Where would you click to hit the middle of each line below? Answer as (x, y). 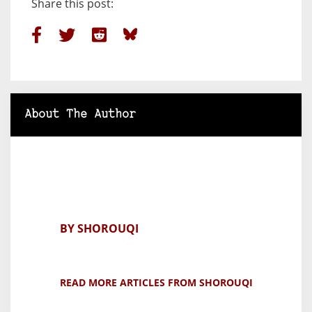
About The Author (80, 115)
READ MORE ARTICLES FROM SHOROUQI (156, 283)
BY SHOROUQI (99, 229)
